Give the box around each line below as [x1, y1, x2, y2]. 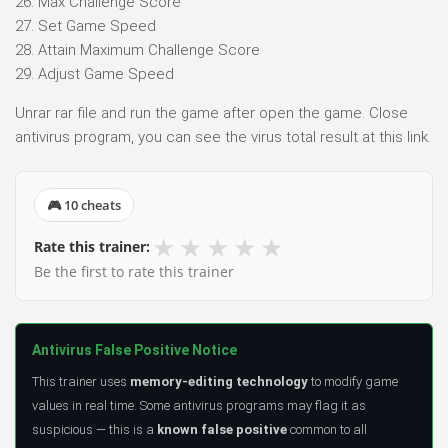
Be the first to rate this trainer [34, 261, 234, 281]
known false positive [157, 421, 287, 437]
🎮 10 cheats [47, 195, 121, 214]
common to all [287, 421, 367, 437]
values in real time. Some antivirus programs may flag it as [32, 397, 366, 413]
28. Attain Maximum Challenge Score [15, 40, 260, 59]
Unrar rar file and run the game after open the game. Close [15, 103, 408, 122]
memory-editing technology [130, 373, 308, 389]
